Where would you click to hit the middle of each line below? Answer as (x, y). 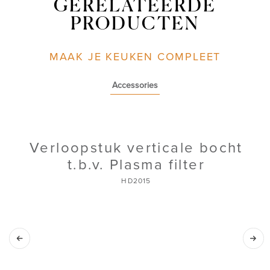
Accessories (135, 85)
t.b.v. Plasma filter (136, 165)
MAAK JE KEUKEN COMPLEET (135, 56)
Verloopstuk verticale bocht (136, 148)
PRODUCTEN (135, 24)
